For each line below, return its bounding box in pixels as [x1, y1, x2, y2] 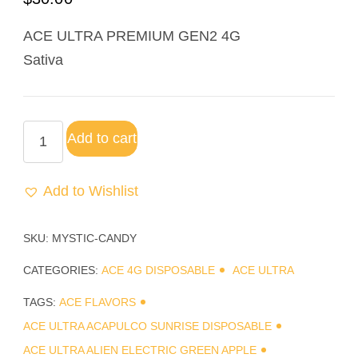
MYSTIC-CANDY [52, 232, 137, 245]
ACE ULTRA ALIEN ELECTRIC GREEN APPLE [23, 344, 257, 356]
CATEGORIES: [23, 264, 101, 276]
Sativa [23, 51, 63, 68]
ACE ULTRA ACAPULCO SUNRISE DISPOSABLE [23, 320, 272, 332]
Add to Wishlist [43, 182, 138, 199]
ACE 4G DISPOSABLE [101, 264, 215, 276]
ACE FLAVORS [59, 296, 136, 308]
